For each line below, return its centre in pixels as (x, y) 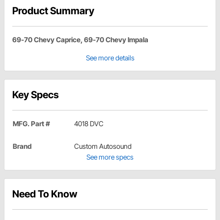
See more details (110, 58)
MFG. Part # (31, 124)
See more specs (110, 157)
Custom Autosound (103, 146)
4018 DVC (89, 124)
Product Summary (53, 11)
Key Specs (36, 95)
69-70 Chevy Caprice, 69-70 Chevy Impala (80, 40)
